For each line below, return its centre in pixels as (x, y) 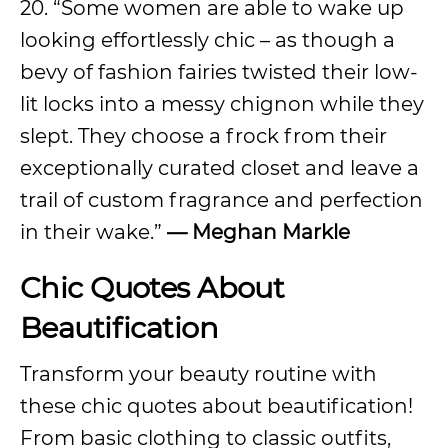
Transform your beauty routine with (198, 374)
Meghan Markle (271, 232)
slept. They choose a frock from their (203, 136)
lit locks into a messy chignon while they (222, 104)
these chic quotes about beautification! (216, 406)
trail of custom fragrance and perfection (221, 200)
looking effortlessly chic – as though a (207, 40)
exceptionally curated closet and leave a (219, 168)
